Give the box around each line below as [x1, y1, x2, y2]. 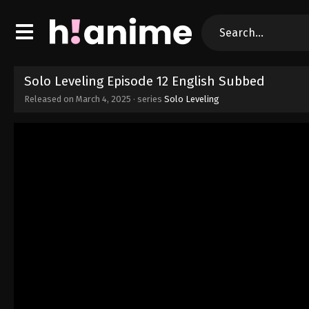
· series [131, 93, 164, 104]
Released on [24, 93, 76, 104]
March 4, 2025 [76, 93, 131, 104]
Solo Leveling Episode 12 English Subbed [24, 72, 265, 89]
